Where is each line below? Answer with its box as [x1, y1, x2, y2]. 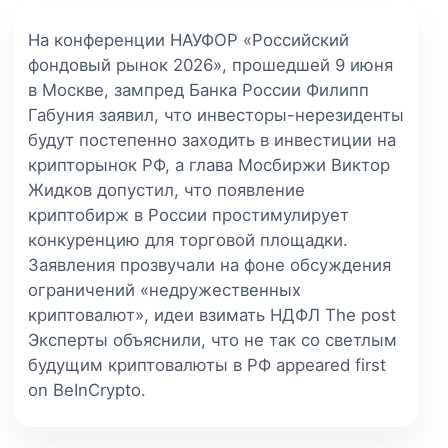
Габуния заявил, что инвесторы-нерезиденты [28, 104, 404, 125]
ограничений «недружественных [28, 279, 301, 300]
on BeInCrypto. [28, 379, 146, 400]
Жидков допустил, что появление [28, 179, 305, 200]
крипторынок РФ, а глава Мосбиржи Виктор [28, 154, 390, 175]
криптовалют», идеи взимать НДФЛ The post [28, 304, 396, 325]
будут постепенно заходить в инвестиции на [28, 129, 396, 150]
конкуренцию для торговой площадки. [28, 229, 348, 250]
